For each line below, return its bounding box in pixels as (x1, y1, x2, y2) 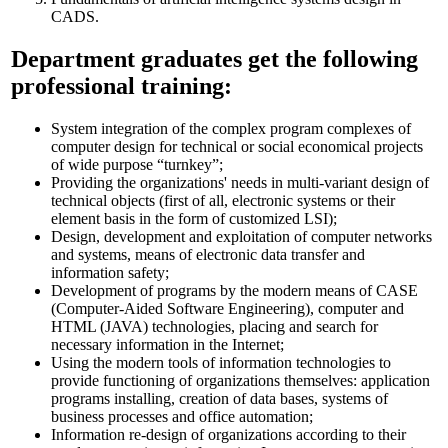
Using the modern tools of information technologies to (51, 353, 391, 371)
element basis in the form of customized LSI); (51, 209, 337, 227)
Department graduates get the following (11, 45, 418, 72)
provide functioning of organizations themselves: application (51, 371, 430, 389)
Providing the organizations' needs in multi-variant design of (51, 173, 429, 191)
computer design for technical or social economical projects (51, 137, 423, 155)
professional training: (11, 72, 232, 99)
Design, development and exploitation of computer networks (51, 227, 432, 245)
